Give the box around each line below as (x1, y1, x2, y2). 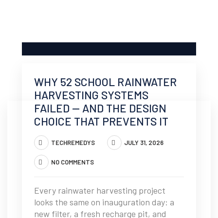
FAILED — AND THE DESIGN (34, 101, 166, 115)
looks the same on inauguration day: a (34, 197, 174, 207)
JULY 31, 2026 (124, 139, 163, 146)
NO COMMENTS (51, 158, 94, 166)
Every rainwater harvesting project (34, 185, 165, 196)
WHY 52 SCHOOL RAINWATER (34, 75, 177, 89)
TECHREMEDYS (51, 139, 95, 146)
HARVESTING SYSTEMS (34, 88, 148, 102)
